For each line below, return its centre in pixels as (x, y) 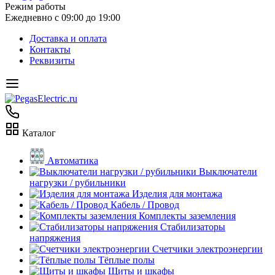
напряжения (55, 238)
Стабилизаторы (193, 227)
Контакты (50, 49)
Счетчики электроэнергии (207, 249)
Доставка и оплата (68, 38)
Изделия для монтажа (177, 194)
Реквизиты (52, 60)
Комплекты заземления (187, 216)
